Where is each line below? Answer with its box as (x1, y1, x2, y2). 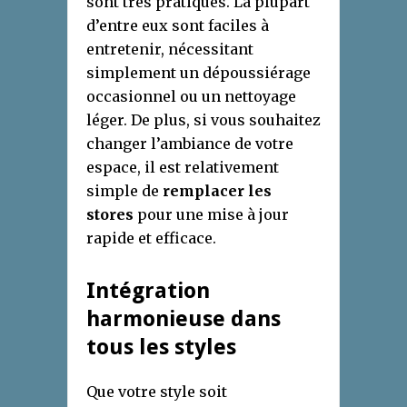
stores (86, 204, 134, 223)
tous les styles (86, 333, 236, 360)
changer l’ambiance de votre (86, 134, 293, 153)
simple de (86, 181, 163, 200)
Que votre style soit (86, 382, 227, 401)
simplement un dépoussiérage (86, 63, 311, 82)
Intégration (86, 277, 210, 303)
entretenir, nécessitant (86, 39, 253, 58)
